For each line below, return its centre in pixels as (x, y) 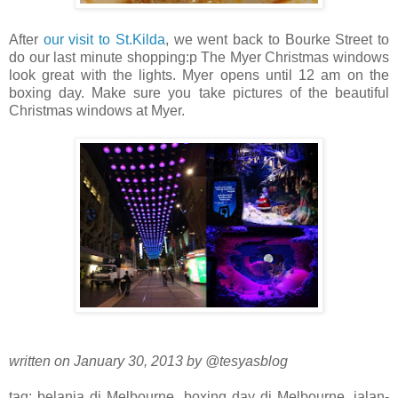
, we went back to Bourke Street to (277, 40)
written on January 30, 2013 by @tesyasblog (148, 362)
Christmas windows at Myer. (97, 111)
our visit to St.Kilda (104, 40)
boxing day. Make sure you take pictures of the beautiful (199, 93)
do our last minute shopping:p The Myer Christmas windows (199, 58)
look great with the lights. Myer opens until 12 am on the (199, 76)
